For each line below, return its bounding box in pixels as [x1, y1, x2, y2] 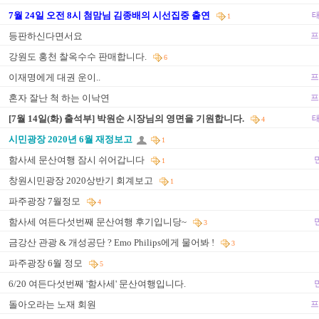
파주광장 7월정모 [9, 196, 83, 206]
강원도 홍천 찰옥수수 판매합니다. [9, 51, 149, 62]
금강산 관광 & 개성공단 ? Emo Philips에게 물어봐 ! [9, 237, 216, 248]
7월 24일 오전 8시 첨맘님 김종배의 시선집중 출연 [9, 10, 212, 21]
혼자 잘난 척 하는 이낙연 [9, 93, 110, 103]
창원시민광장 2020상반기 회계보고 [9, 175, 155, 186]
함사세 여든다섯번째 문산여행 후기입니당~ [9, 216, 189, 227]
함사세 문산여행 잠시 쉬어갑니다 [9, 155, 147, 165]
